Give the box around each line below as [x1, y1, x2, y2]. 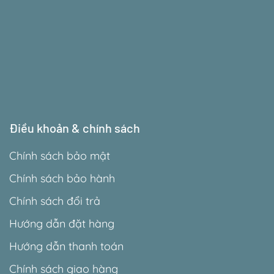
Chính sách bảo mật [9, 149, 110, 163]
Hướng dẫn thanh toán [9, 239, 124, 253]
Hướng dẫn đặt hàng [9, 217, 114, 231]
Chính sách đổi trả [9, 194, 100, 208]
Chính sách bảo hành [9, 171, 115, 185]
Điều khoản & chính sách [9, 120, 140, 135]
